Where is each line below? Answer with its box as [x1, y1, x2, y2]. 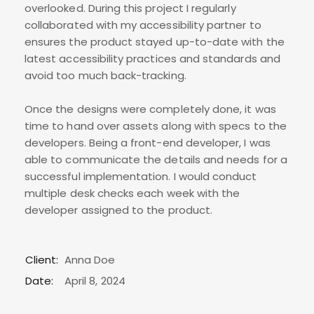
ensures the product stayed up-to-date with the [25, 34, 285, 50]
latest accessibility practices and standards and [25, 51, 280, 67]
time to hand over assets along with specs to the [25, 118, 287, 134]
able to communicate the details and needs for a [25, 152, 287, 168]
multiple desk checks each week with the [25, 186, 240, 201]
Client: [25, 252, 59, 268]
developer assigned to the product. [25, 203, 213, 218]
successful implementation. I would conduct [25, 169, 257, 184]
